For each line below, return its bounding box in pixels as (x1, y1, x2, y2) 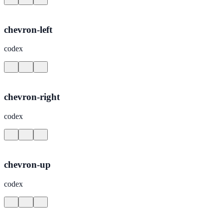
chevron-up (4, 159, 51, 170)
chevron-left (4, 24, 52, 35)
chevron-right (4, 92, 60, 103)
